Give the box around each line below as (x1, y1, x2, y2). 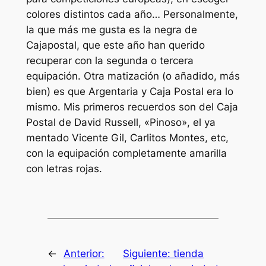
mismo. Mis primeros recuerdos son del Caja (26, 101, 238, 113)
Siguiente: (123, 247, 174, 259)
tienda (173, 247, 204, 259)
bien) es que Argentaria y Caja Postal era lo (26, 85, 233, 98)
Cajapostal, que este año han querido (26, 39, 205, 52)
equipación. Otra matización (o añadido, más (26, 70, 240, 83)
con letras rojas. (26, 163, 102, 175)
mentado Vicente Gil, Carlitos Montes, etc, (26, 132, 229, 144)
